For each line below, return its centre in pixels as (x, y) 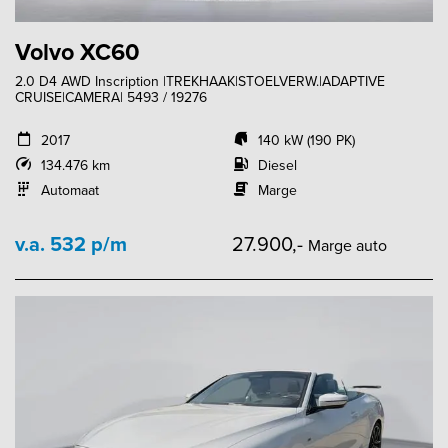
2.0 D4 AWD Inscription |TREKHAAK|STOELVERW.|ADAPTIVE (200, 81)
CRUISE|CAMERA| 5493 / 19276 (111, 97)
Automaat (69, 190)
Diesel (277, 165)
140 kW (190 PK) (306, 140)
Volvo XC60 (77, 52)
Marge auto (347, 245)
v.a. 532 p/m (71, 244)
